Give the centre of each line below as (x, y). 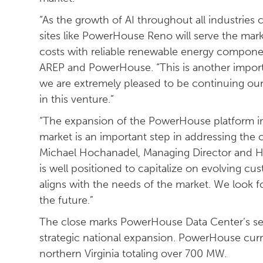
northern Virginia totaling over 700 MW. (133, 254)
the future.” (67, 200)
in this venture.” (77, 99)
